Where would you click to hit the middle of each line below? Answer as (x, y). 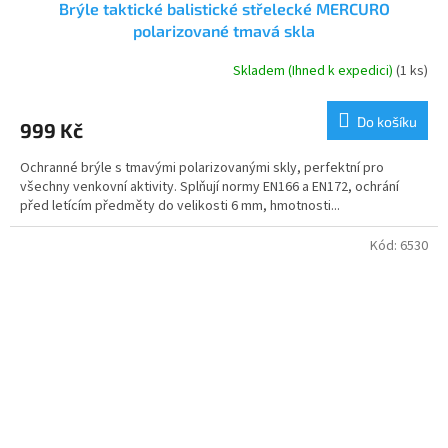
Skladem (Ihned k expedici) (314, 71)
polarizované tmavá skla (224, 30)
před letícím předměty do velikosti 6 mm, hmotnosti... (180, 205)
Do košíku (387, 121)
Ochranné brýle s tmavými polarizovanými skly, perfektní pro (202, 167)
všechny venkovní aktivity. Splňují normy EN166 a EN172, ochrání (209, 186)
